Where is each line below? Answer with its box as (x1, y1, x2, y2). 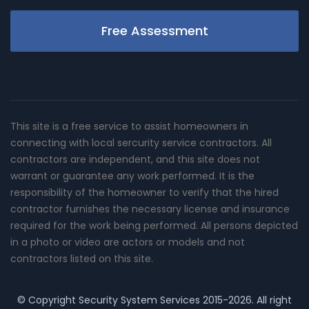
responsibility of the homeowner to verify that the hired (10, 185, 279, 199)
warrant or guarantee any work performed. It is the (10, 168, 255, 183)
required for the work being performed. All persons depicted (10, 218, 298, 232)
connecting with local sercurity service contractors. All (10, 135, 272, 150)
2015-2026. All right (200, 292, 292, 307)
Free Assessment (101, 21, 208, 39)
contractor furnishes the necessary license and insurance (10, 201, 290, 216)
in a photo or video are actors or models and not (10, 235, 245, 249)
